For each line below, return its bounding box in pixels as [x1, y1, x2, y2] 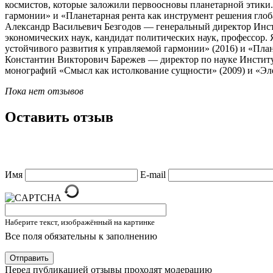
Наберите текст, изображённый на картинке [5, 217, 155, 227]
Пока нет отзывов [5, 85, 83, 96]
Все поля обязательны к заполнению [5, 230, 157, 241]
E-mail [140, 169, 166, 180]
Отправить [10, 253, 49, 263]
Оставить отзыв [5, 108, 113, 125]
